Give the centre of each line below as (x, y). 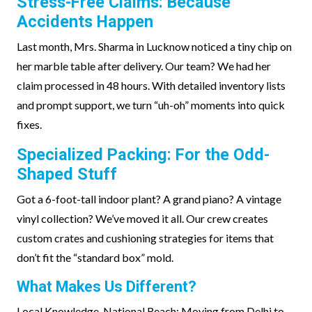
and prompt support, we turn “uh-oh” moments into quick (151, 105)
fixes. (29, 124)
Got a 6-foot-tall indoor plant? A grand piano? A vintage (149, 199)
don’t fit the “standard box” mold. (95, 257)
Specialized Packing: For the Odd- (143, 155)
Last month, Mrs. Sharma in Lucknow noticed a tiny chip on (154, 46)
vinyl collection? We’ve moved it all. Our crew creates (142, 218)
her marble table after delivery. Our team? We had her (144, 66)
